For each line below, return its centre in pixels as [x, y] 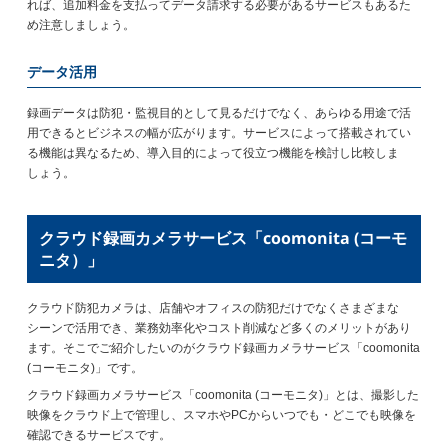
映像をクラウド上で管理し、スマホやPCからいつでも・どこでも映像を [222, 414]
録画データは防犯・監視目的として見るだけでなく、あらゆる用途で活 [219, 112]
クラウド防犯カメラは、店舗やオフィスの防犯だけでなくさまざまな [213, 307]
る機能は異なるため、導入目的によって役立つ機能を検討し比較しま [213, 152]
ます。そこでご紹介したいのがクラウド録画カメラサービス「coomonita [224, 347]
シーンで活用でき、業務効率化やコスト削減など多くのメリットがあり [219, 327]
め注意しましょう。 [81, 24]
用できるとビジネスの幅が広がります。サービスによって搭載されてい [219, 132]
